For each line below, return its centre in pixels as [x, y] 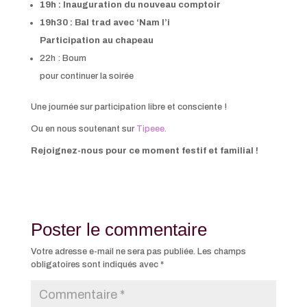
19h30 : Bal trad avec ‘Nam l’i [105, 22]
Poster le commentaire [119, 229]
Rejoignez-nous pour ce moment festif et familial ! [144, 150]
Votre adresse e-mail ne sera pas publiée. [113, 251]
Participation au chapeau [96, 40]
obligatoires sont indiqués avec [95, 264]
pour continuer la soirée [86, 76]
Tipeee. [151, 128]
